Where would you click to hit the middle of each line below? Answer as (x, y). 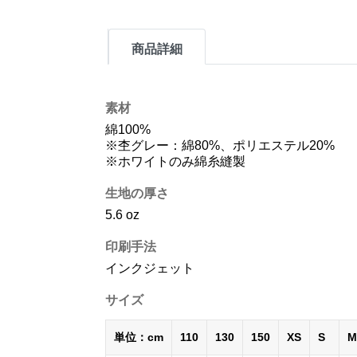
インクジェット (150, 268)
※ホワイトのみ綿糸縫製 (175, 161)
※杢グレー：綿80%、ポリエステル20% (220, 145)
